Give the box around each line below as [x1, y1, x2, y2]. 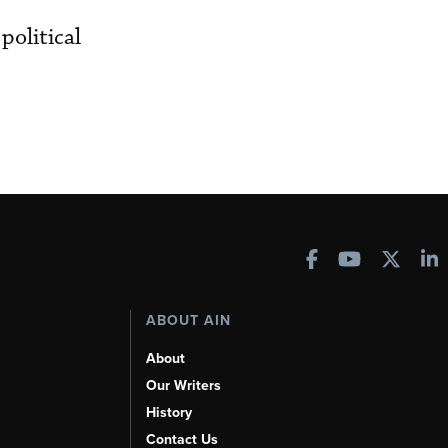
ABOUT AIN [145, 310, 231, 331]
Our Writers [145, 375, 221, 396]
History [145, 402, 192, 423]
